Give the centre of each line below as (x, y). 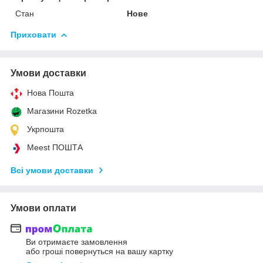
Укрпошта (45, 129)
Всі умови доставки (52, 170)
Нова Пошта (50, 92)
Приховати (33, 34)
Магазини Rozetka (62, 111)
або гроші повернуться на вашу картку (100, 252)
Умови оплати (43, 208)
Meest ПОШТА (55, 147)
